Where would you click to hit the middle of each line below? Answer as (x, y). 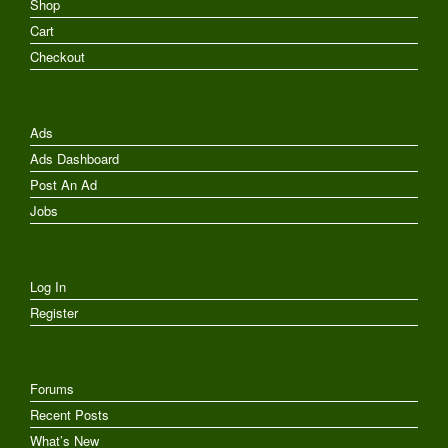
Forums (52, 388)
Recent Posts (69, 414)
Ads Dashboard (74, 158)
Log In (48, 286)
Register (54, 312)
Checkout (57, 56)
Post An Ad (63, 184)
